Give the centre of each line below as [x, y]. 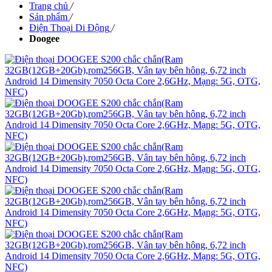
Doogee [44, 38]
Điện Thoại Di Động [69, 27]
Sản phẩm [48, 16]
